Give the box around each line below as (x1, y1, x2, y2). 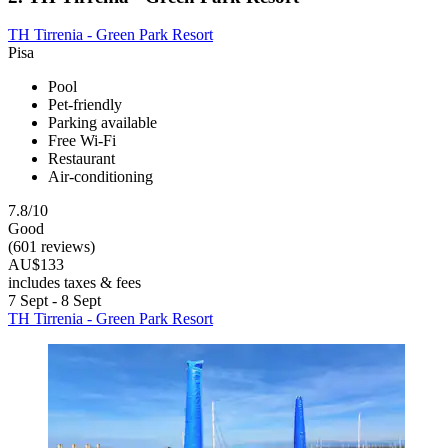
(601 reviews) (8, 238, 95, 256)
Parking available (48, 114, 157, 132)
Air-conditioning (48, 168, 153, 186)
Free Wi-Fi (48, 132, 116, 150)
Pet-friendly (48, 96, 122, 114)
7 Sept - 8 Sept (8, 292, 101, 310)
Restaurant (48, 150, 115, 168)
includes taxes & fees (8, 274, 141, 292)
